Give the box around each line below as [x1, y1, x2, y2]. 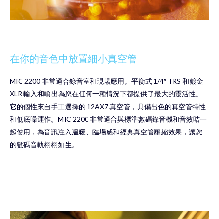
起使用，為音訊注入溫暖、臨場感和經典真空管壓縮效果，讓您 [10, 128, 202, 136]
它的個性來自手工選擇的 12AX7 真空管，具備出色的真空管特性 [10, 102, 206, 111]
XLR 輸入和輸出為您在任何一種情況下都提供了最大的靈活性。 [10, 89, 203, 98]
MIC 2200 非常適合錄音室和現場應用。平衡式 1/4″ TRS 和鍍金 [10, 77, 203, 86]
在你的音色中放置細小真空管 [10, 52, 137, 66]
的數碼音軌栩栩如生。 [10, 140, 79, 149]
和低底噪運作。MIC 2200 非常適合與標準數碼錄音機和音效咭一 [10, 115, 207, 124]
